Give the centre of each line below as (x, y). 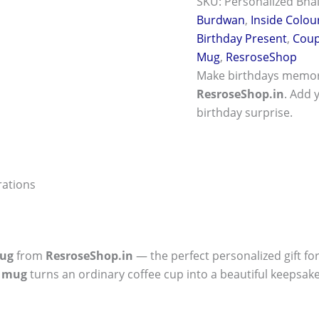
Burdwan (221, 20)
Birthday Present (242, 38)
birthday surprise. (245, 112)
